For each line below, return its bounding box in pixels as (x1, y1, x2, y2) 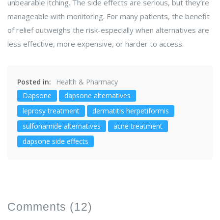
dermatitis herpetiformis (92, 106, 169, 116)
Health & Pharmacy (56, 77, 118, 87)
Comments (7, 200, 70, 214)
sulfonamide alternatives (23, 121, 101, 131)
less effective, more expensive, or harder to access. (7, 39, 184, 49)
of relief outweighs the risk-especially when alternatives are (7, 25, 209, 35)
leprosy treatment (23, 106, 80, 116)
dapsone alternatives (64, 91, 131, 101)
